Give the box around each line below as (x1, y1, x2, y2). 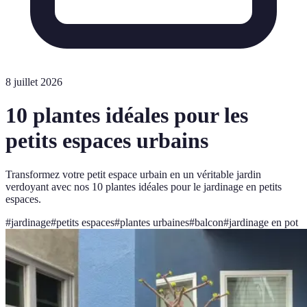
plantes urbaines (120, 216, 189, 228)
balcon (195, 216, 223, 228)
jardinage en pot (229, 216, 298, 228)
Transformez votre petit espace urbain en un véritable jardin (5, 168, 261, 180)
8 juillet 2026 (5, 76, 62, 88)
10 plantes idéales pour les (5, 103, 248, 128)
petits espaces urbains (5, 128, 208, 153)
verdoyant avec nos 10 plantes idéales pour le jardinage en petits (5, 180, 282, 193)
